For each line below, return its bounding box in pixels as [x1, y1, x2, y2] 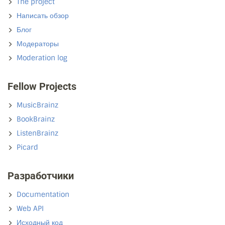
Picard [17, 143, 38, 152]
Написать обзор [17, 11, 69, 21]
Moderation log [17, 53, 67, 63]
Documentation [17, 190, 69, 199]
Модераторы [17, 39, 59, 49]
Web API [17, 204, 44, 213]
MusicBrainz [17, 100, 58, 110]
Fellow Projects [8, 80, 76, 93]
